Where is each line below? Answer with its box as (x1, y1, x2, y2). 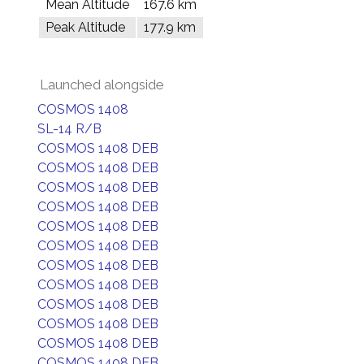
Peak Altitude (45, 19, 125, 35)
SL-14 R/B (37, 121, 102, 136)
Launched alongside (40, 76, 164, 93)
